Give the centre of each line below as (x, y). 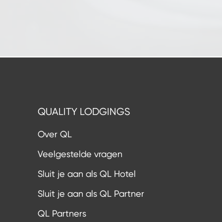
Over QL (55, 134)
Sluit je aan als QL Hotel (87, 174)
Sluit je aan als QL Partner (91, 194)
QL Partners (62, 213)
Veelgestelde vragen (80, 154)
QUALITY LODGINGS (84, 112)
